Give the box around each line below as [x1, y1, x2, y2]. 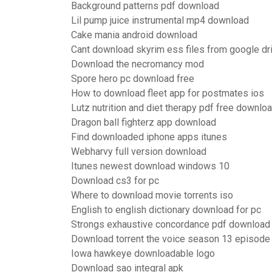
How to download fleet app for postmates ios [71, 87, 264, 99]
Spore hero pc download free [71, 73, 194, 84]
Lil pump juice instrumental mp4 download [71, 15, 249, 26]
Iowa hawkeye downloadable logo [71, 248, 215, 259]
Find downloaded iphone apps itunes [71, 131, 227, 143]
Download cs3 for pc [71, 175, 159, 186]
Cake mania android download [71, 29, 197, 41]
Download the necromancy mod [71, 58, 204, 70]
